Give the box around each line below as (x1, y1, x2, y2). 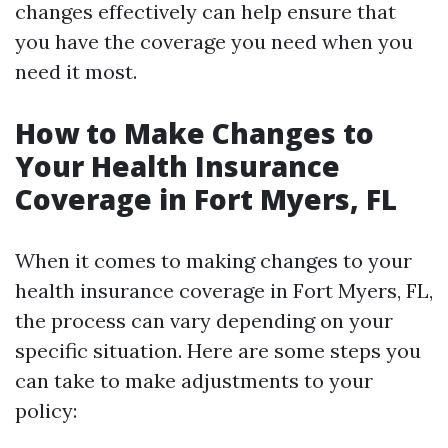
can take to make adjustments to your (15, 368, 373, 393)
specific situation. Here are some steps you (15, 338, 421, 363)
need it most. (15, 59, 137, 84)
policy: (15, 398, 77, 423)
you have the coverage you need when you (15, 29, 413, 54)
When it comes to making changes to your (15, 248, 412, 273)
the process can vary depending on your (15, 308, 393, 333)
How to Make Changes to (15, 114, 374, 152)
